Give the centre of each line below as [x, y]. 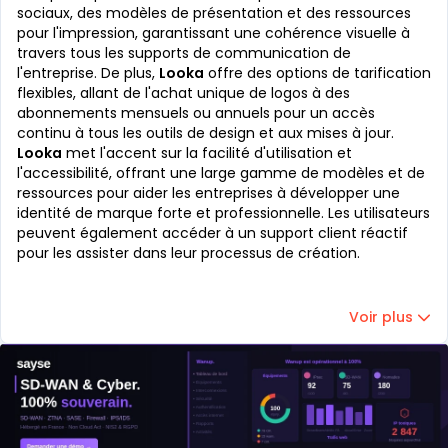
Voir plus [381, 317]
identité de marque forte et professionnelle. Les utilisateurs [223, 213]
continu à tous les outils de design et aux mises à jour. [205, 133]
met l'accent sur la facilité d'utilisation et [207, 153]
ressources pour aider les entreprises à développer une [208, 193]
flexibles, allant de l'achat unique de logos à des [183, 93]
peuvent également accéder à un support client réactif [212, 233]
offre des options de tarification [317, 73]
